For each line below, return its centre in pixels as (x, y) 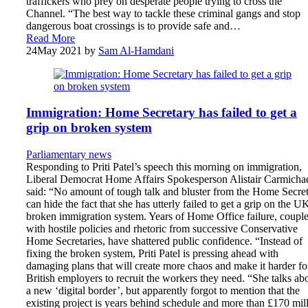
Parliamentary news (69, 154)
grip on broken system (89, 128)
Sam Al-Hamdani (136, 50)
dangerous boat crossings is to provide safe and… (133, 25)
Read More (51, 38)
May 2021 (59, 50)
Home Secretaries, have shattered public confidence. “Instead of (164, 241)
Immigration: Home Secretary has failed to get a (162, 113)
